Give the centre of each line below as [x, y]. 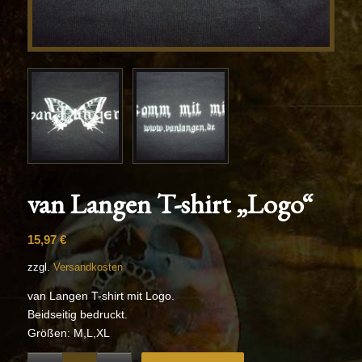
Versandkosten [88, 268]
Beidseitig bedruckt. [77, 315]
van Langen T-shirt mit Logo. [101, 296]
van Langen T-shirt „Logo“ [170, 204]
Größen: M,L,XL [68, 333]
